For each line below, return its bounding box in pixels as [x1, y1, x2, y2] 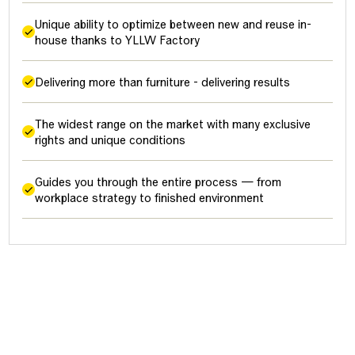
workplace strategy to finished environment [35, 190, 264, 204]
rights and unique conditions [35, 132, 185, 147]
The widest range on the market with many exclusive [35, 116, 311, 131]
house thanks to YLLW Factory [35, 32, 200, 47]
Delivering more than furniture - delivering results [35, 74, 290, 89]
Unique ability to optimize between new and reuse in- [35, 17, 311, 31]
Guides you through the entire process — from [35, 174, 281, 189]
